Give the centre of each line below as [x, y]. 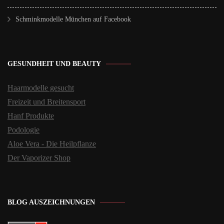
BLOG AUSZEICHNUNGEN [51, 202]
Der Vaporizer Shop [39, 158]
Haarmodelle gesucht [41, 88]
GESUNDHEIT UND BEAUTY [54, 64]
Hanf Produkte [31, 116]
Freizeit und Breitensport [46, 102]
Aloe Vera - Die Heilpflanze [52, 144]
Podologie [23, 130]
